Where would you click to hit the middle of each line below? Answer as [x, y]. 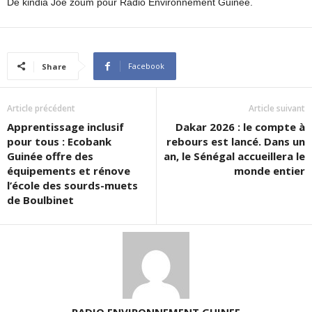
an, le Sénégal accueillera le [234, 156]
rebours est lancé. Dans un [236, 142]
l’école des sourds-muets [72, 186]
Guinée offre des [50, 156]
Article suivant [277, 109]
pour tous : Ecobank [59, 142]
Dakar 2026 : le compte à [240, 127]
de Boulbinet [40, 200]
